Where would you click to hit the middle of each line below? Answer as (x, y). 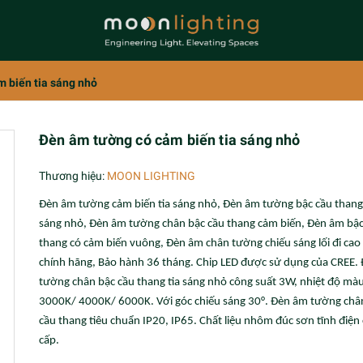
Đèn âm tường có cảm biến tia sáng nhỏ (170, 140)
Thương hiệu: (72, 176)
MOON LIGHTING (151, 176)
